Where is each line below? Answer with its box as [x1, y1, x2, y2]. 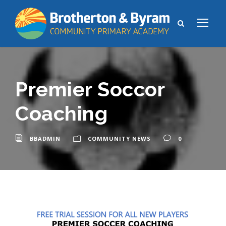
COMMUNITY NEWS [88, 134, 151, 142]
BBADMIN [30, 134, 61, 142]
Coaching [15, 101, 107, 125]
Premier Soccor [15, 77, 164, 101]
